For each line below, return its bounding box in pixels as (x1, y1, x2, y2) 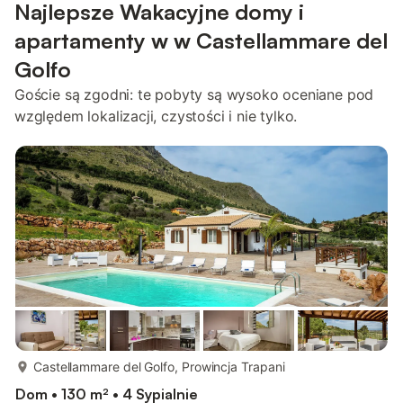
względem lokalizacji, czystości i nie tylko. (14, 107, 298, 125)
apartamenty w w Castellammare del (14, 27, 388, 54)
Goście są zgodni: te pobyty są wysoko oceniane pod (14, 85, 374, 103)
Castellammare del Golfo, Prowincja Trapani (33, 359, 285, 374)
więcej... (297, 352, 355, 371)
